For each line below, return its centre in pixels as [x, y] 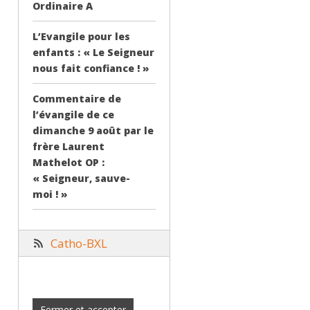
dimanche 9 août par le [93, 130]
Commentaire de [77, 98]
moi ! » [50, 194]
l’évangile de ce [73, 114]
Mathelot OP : [69, 162]
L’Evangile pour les [81, 36]
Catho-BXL [79, 243]
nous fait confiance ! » [91, 68]
